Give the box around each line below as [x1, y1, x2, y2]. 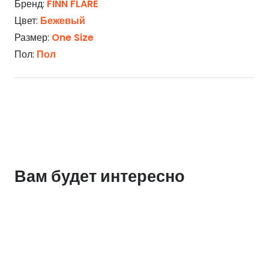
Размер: [14, 31, 52, 45]
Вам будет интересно [14, 164, 185, 188]
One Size [52, 31, 94, 45]
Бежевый [40, 14, 85, 28]
